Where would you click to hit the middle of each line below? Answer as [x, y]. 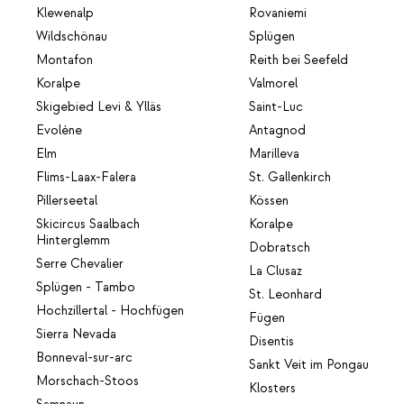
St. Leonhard [286, 294]
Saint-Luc [276, 107]
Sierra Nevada [76, 334]
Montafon [64, 60]
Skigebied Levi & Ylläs [99, 107]
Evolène [59, 130]
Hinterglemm [73, 240]
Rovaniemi [278, 13]
